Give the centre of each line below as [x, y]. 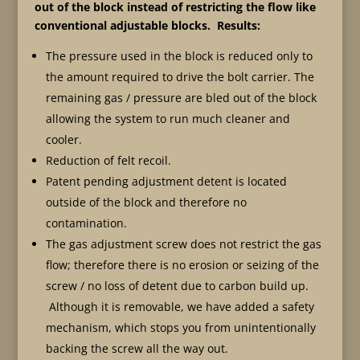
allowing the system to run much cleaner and [168, 119]
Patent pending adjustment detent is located [166, 181]
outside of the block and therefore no [146, 202]
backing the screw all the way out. [137, 348]
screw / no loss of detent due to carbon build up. [177, 286]
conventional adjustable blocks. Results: [147, 25]
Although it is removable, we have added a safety [180, 307]
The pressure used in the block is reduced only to [179, 56]
